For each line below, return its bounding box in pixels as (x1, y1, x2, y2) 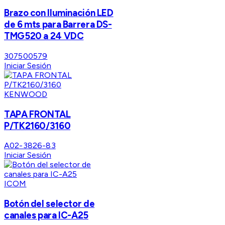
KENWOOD (4, 89, 48, 99)
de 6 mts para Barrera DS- (4, 19, 112, 31)
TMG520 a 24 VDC (4, 30, 84, 42)
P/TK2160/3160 (4, 120, 71, 132)
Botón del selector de (4, 198, 95, 210)
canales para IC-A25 (4, 209, 88, 221)
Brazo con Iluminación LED (4, 7, 114, 19)
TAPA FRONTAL (4, 108, 71, 120)
